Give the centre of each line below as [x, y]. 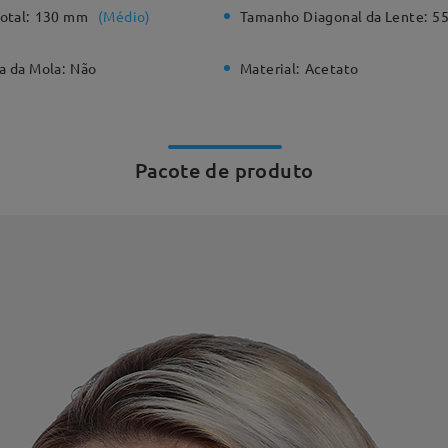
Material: [270, 68]
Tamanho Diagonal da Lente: [334, 16]
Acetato [331, 68]
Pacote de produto [224, 170]
